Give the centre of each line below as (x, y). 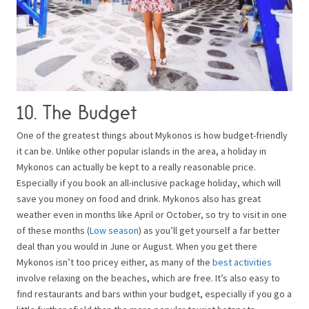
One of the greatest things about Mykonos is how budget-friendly (152, 136)
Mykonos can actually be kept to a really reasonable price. (136, 167)
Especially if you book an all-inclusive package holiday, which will (149, 183)
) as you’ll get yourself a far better (209, 231)
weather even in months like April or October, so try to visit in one (152, 215)
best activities (242, 262)
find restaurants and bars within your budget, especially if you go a (154, 294)
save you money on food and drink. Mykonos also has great (139, 199)
